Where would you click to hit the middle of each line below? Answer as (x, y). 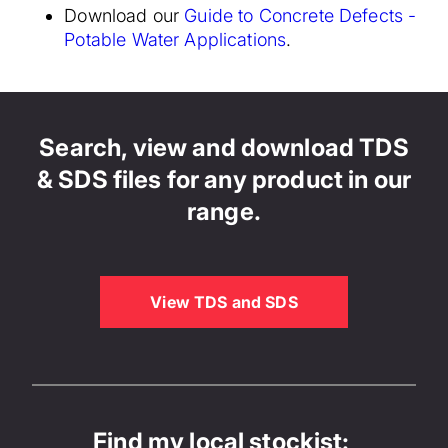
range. (224, 211)
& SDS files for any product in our (224, 179)
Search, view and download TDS (224, 147)
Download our (124, 15)
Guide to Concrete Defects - (300, 15)
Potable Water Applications (175, 39)
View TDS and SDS (230, 301)
